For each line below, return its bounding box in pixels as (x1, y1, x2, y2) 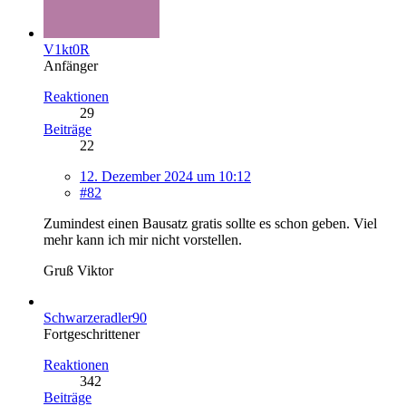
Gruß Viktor (43, 262, 113, 278)
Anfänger (43, 57, 98, 73)
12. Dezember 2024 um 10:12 (80, 168, 251, 184)
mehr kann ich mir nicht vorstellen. (43, 231, 242, 247)
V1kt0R (43, 41, 90, 57)
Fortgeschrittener (43, 325, 140, 342)
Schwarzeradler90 (43, 309, 147, 325)
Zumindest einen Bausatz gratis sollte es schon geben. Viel (43, 215, 377, 231)
